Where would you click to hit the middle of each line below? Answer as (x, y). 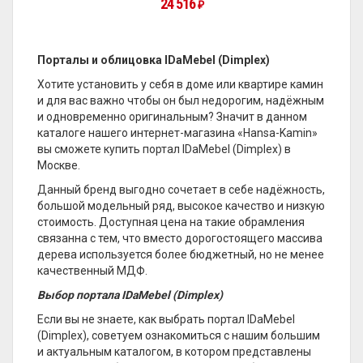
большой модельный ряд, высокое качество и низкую (181, 206)
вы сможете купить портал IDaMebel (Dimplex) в (164, 149)
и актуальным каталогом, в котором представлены (174, 352)
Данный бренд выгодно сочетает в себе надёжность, (181, 190)
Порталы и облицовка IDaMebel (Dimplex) (154, 60)
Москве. (59, 165)
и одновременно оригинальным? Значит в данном (172, 117)
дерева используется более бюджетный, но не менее (181, 254)
